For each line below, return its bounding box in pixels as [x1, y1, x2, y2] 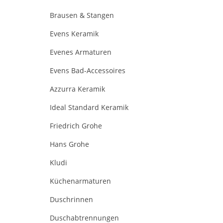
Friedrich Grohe [50, 120, 102, 130]
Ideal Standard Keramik [50, 102, 128, 112]
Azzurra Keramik [50, 84, 105, 94]
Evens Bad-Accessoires [50, 65, 125, 75]
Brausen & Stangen [50, 10, 114, 20]
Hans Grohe [50, 139, 89, 149]
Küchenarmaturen [50, 176, 111, 186]
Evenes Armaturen [50, 47, 111, 57]
